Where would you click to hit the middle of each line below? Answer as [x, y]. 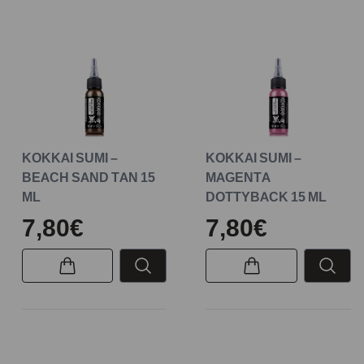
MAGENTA [238, 177]
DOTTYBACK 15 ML [266, 196]
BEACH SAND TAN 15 [88, 177]
